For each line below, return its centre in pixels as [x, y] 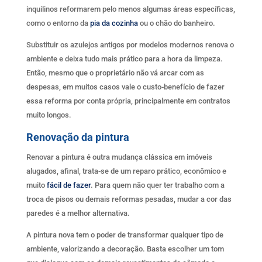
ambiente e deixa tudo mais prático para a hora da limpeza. [124, 58]
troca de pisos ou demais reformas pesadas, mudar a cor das [129, 199]
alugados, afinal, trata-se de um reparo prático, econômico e [126, 171]
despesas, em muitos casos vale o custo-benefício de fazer [125, 87]
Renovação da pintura [77, 137]
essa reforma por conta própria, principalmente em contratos [128, 101]
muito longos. [49, 115]
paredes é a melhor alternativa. [78, 213]
